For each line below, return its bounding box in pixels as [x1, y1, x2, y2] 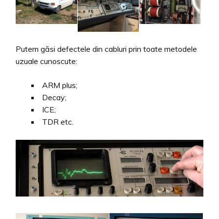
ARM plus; [42, 80, 77, 90]
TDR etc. [42, 116, 73, 127]
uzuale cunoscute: [16, 56, 77, 66]
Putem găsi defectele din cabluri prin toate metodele [16, 44, 197, 54]
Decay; [42, 92, 66, 102]
